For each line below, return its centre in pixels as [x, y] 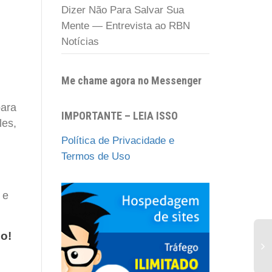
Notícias [80, 41]
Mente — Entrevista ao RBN [126, 25]
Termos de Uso [96, 156]
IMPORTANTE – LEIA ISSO [120, 115]
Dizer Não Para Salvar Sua [123, 10]
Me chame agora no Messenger [131, 80]
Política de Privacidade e [118, 140]
